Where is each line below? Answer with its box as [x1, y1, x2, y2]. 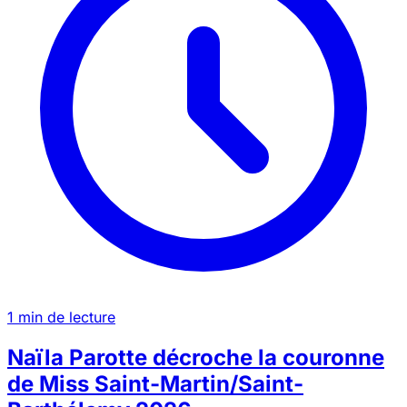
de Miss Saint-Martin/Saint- [7, 370, 303, 397]
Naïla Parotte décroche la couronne [7, 343, 384, 371]
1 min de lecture [7, 307, 115, 326]
